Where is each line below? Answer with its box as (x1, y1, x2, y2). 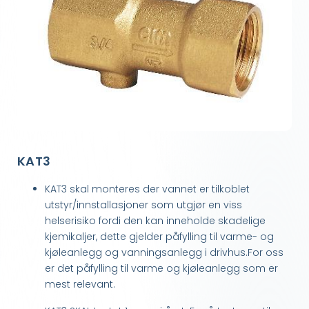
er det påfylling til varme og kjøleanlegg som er (45, 261, 278, 276)
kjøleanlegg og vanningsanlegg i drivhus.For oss (45, 246, 283, 260)
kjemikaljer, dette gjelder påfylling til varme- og (45, 230, 274, 244)
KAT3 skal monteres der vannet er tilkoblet (45, 182, 250, 197)
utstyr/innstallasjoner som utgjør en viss (45, 198, 242, 212)
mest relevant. (45, 277, 115, 292)
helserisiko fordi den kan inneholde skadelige (45, 214, 266, 228)
